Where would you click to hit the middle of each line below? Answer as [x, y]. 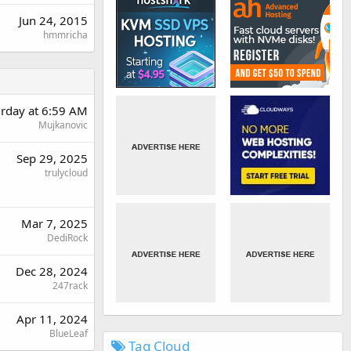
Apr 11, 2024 [52, 319]
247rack [70, 286]
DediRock [67, 238]
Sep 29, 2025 [52, 159]
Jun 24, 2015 [53, 21]
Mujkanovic [63, 125]
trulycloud [66, 173]
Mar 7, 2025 [54, 224]
